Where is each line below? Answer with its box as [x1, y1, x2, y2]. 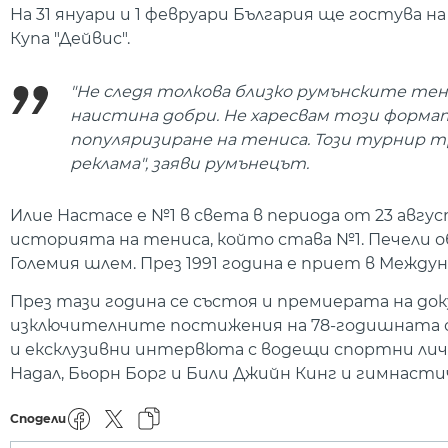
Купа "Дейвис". [10, 29, 130, 49]
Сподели [10, 410, 66, 426]
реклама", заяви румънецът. [70, 153, 309, 173]
